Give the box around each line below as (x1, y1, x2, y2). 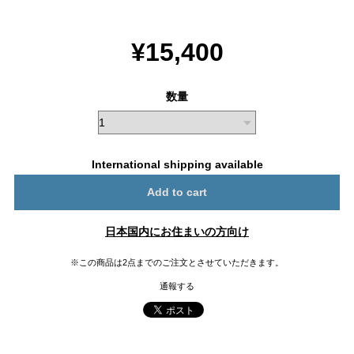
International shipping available (91, 157, 263, 171)
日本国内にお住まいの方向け (105, 224, 249, 238)
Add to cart (147, 185, 207, 198)
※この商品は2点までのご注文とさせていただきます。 (70, 257, 284, 267)
